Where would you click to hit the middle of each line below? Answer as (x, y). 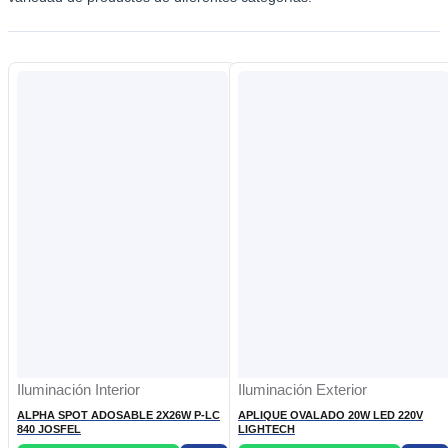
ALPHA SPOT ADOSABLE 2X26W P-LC (105, 415)
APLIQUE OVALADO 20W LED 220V (318, 415)
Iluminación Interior (78, 390)
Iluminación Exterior (302, 390)
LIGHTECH (266, 429)
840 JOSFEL (49, 429)
